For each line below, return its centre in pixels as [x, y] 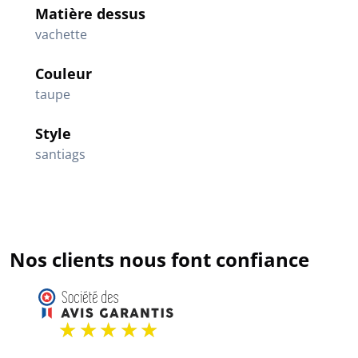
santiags [60, 154]
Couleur [64, 74]
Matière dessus [90, 14]
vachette [61, 34]
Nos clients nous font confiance [159, 259]
